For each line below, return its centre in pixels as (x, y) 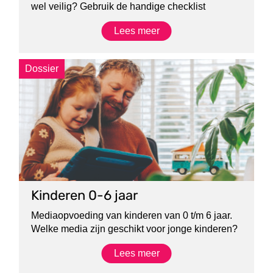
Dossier (42, 68)
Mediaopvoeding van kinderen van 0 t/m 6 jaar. (132, 215)
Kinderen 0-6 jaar (85, 195)
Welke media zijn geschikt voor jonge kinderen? (135, 229)
